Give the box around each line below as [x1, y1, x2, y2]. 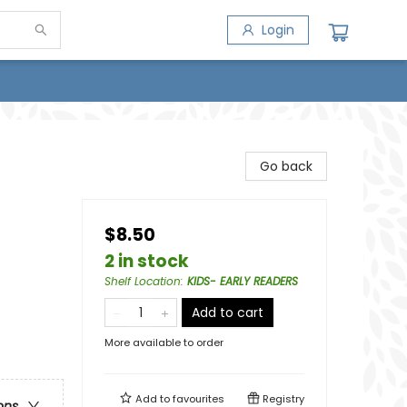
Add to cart [192, 303, 263, 322]
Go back [260, 157, 313, 175]
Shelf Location [104, 273, 181, 289]
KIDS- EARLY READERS [187, 273, 298, 289]
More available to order [104, 335, 223, 350]
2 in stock [104, 249, 189, 273]
